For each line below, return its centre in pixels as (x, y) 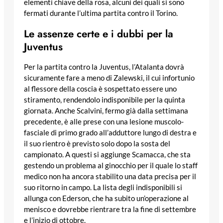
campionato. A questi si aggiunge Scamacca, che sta (107, 154)
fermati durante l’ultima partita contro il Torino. (101, 13)
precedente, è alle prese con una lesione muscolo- (104, 121)
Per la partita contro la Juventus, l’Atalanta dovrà (104, 67)
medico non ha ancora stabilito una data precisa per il (110, 176)
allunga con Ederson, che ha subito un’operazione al (106, 198)
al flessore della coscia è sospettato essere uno (100, 89)
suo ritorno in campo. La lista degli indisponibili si (103, 187)
